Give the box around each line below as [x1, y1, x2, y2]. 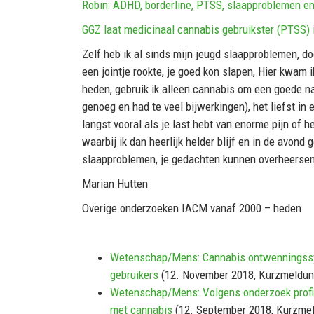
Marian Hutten [82, 177, 148, 191]
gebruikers [110, 268, 158, 282]
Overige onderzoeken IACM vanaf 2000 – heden [82, 201, 301, 216]
